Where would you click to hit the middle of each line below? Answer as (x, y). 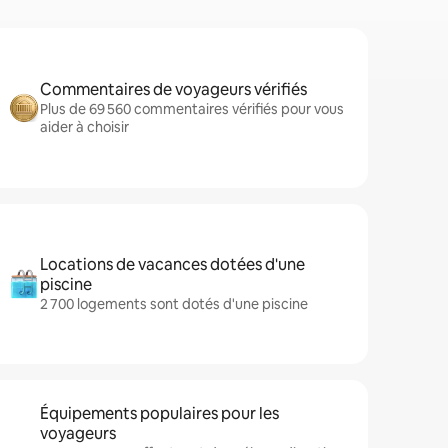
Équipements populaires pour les (159, 413)
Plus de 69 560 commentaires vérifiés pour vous (192, 109)
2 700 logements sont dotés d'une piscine (174, 304)
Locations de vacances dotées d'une (172, 264)
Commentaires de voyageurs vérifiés (173, 89)
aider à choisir (84, 127)
